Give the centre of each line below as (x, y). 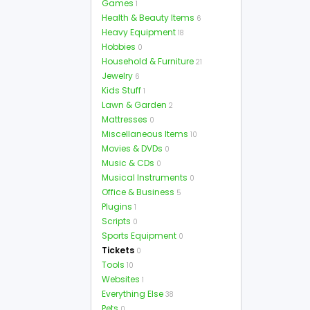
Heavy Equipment (139, 32)
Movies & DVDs (132, 148)
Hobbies (119, 47)
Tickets (118, 250)
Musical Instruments (145, 177)
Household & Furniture (148, 61)
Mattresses (125, 119)
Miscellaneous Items (145, 134)
